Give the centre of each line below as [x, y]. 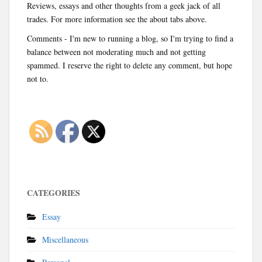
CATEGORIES [54, 192]
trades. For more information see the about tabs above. [117, 19]
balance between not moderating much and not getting [116, 51]
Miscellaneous [65, 239]
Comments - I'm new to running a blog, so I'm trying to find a [130, 38]
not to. [38, 78]
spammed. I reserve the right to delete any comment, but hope [130, 65]
